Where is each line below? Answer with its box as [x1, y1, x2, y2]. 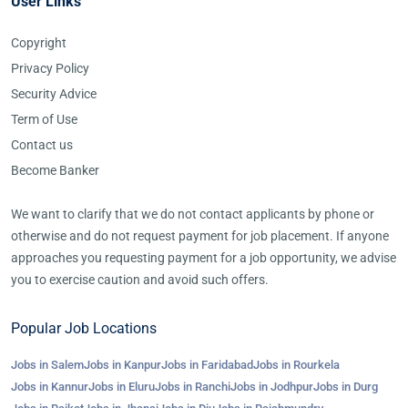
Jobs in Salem [11, 358, 84, 372]
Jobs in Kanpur [84, 358, 161, 372]
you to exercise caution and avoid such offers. [11, 272, 269, 287]
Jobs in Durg [313, 380, 378, 393]
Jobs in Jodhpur [230, 380, 313, 393]
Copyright [11, 36, 66, 50]
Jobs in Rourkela [253, 358, 340, 372]
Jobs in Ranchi [155, 380, 230, 393]
